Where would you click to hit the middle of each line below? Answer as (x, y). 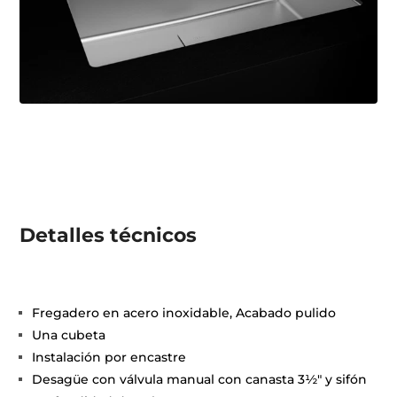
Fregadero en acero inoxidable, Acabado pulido (184, 313)
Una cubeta (69, 335)
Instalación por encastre (109, 358)
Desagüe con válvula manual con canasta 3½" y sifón (200, 380)
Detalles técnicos (109, 236)
